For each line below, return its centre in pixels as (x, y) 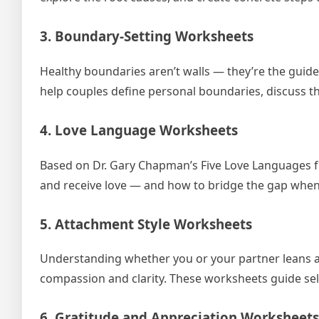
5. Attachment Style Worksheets (146, 224)
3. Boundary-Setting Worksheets (147, 36)
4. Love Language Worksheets (139, 130)
